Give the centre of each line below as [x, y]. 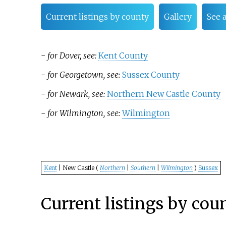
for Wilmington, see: [84, 113]
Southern [143, 167]
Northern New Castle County [163, 94]
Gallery [178, 17]
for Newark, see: [77, 94]
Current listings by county [97, 17]
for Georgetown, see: [84, 75]
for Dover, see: [73, 56]
